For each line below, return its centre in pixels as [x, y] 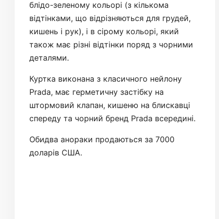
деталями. [49, 57]
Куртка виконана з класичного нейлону [106, 78]
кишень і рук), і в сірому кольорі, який [104, 31]
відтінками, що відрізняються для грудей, [110, 18]
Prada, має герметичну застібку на [97, 92]
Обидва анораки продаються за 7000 [102, 139]
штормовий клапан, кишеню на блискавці [110, 105]
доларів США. [57, 152]
